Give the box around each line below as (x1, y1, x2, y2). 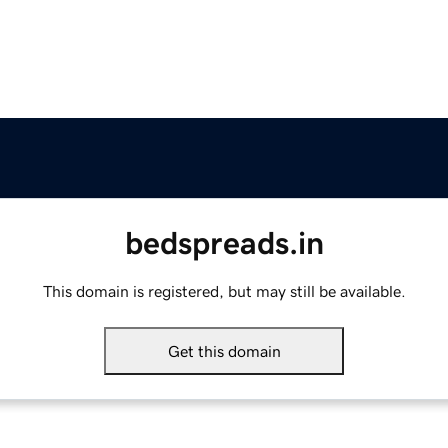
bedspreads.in (124, 227, 324, 260)
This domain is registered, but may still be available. (42, 283, 406, 300)
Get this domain (167, 343, 281, 360)
